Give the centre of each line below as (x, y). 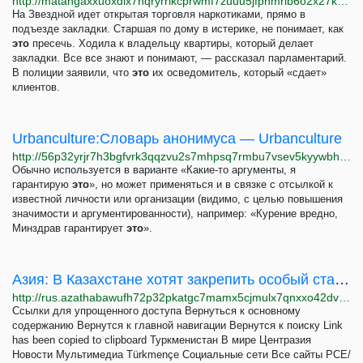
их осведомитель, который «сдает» (238, 73)
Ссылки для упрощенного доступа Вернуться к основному (156, 311)
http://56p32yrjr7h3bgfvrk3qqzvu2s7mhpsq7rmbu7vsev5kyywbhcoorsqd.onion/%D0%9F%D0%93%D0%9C (345, 156)
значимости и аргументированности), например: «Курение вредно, (175, 214)
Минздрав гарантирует (69, 228)
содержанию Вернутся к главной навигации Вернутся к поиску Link (177, 325)
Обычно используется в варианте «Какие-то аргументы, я (154, 170)
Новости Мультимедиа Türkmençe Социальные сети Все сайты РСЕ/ (181, 354)
